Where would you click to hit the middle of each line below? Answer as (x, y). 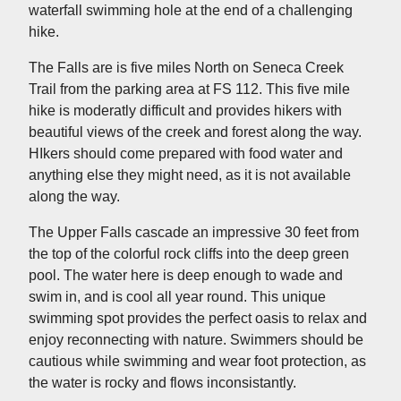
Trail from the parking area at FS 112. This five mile (189, 89)
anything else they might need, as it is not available (190, 175)
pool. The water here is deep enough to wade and (186, 275)
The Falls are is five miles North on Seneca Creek (186, 67)
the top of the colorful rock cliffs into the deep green (189, 253)
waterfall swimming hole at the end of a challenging (191, 10)
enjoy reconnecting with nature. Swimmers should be (196, 339)
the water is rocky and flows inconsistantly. (164, 382)
